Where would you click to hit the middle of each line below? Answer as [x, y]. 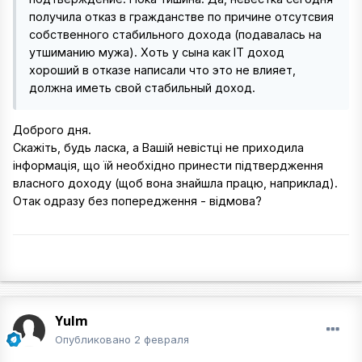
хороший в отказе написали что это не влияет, [162, 70]
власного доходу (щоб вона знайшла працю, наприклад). [175, 183]
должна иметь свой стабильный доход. [142, 88]
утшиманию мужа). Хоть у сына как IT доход [157, 52]
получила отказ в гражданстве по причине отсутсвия [181, 17]
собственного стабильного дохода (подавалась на [175, 34]
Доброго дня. [52, 130]
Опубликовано [95, 339]
